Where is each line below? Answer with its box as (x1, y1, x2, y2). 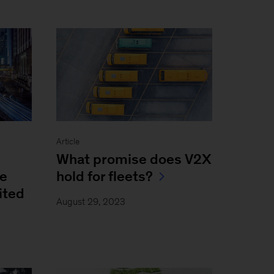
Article (56, 136, 80, 146)
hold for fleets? (56, 168, 153, 184)
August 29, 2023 (56, 196, 125, 207)
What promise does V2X (56, 150, 212, 167)
